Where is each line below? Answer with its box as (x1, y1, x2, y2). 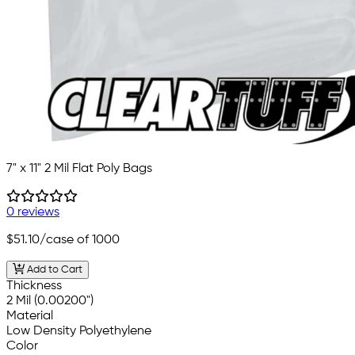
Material (6, 310, 53, 323)
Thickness (6, 280, 62, 293)
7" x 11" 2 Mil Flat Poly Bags (6, 162, 152, 176)
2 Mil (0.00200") (6, 295, 94, 308)
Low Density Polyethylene (6, 325, 151, 338)
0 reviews (6, 206, 59, 219)
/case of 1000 (40, 234, 120, 247)
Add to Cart (24, 265, 82, 276)
